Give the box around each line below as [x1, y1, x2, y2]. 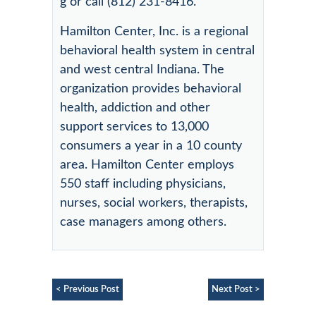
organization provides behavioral [60, 82, 241, 95]
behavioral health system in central [60, 44, 255, 57]
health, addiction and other [60, 101, 210, 114]
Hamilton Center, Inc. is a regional [60, 25, 248, 38]
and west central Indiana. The [60, 63, 224, 76]
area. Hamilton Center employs [60, 158, 234, 171]
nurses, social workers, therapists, [60, 196, 248, 209]
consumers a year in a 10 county [60, 139, 242, 152]
